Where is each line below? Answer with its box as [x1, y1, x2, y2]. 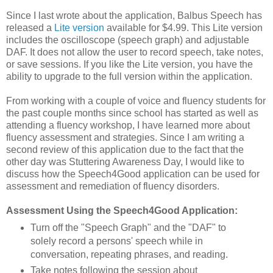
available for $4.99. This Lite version [104, 22, 263, 33]
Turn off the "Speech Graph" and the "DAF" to [30, 222, 226, 233]
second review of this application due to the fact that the [6, 144, 244, 155]
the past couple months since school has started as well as [6, 107, 258, 118]
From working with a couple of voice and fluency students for [6, 95, 266, 106]
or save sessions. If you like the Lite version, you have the [6, 58, 253, 69]
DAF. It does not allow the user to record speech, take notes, [6, 46, 263, 57]
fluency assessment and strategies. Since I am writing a [6, 132, 244, 143]
